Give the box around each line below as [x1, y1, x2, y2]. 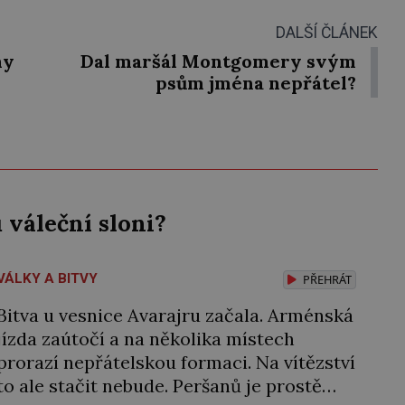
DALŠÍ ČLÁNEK [276, 24, 378, 42]
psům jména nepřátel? [155, 71, 356, 95]
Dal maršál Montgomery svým [80, 50, 356, 73]
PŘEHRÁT [299, 271, 352, 288]
